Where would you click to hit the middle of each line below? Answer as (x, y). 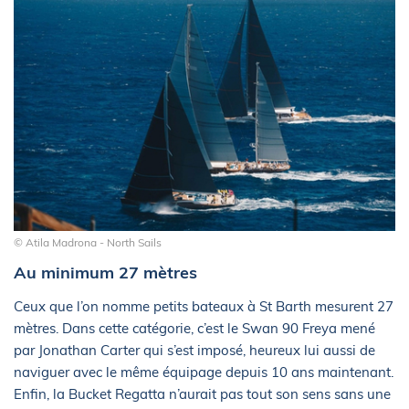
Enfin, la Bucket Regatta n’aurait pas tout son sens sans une (202, 393)
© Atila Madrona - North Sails (88, 242)
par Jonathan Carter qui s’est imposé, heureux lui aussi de (194, 350)
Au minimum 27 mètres (105, 272)
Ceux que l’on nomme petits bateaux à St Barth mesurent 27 (204, 306)
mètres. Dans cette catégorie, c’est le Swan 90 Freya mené (194, 328)
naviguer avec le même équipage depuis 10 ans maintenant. (204, 372)
